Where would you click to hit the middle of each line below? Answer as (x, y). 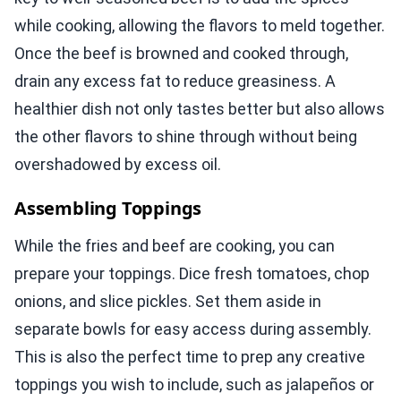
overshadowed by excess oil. (118, 165)
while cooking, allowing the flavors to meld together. (200, 26)
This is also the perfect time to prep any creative (190, 357)
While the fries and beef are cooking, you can (175, 246)
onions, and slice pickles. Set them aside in (168, 302)
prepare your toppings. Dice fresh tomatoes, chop (192, 274)
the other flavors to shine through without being (186, 137)
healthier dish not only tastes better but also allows (200, 109)
